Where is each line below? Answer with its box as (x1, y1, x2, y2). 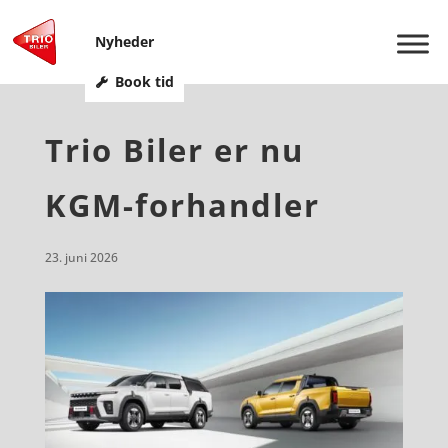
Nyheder (94, 32, 154, 51)
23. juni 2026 (44, 249, 118, 266)
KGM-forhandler (44, 184, 320, 226)
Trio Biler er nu (44, 129, 304, 171)
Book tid (114, 72, 174, 91)
